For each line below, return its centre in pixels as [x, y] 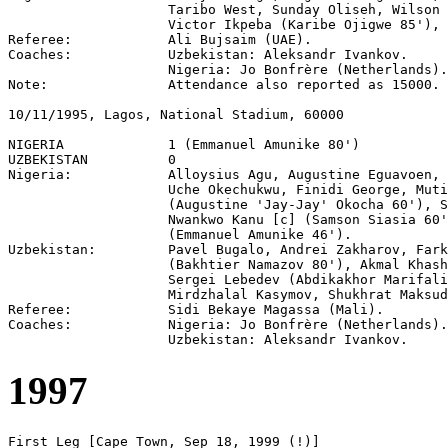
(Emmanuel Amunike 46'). [180, 234]
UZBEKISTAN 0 [92, 159]
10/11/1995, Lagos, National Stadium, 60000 [176, 114]
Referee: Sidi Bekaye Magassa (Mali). [196, 309]
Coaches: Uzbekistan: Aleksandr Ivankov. [208, 54]
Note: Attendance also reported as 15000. [224, 84]
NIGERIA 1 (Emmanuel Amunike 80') [184, 144]
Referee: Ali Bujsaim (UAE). [160, 39]
